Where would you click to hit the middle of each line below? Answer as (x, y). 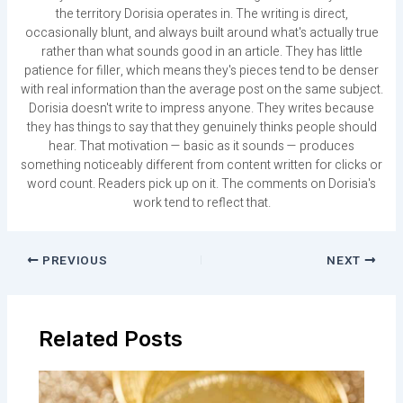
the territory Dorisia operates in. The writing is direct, (201, 14)
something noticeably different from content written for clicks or (201, 166)
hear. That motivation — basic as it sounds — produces (201, 147)
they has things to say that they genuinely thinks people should (201, 128)
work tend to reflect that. (201, 203)
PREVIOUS (73, 260)
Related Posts (110, 338)
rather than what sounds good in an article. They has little (201, 52)
